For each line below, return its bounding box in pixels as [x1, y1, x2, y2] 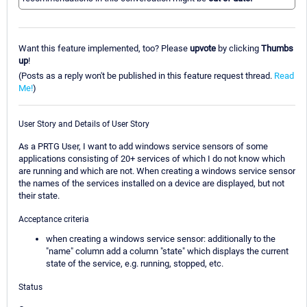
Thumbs [261, 42, 293, 53]
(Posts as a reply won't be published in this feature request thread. [19, 70, 274, 81]
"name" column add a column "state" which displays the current [46, 245, 288, 256]
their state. [19, 190, 60, 201]
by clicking [216, 42, 261, 53]
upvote [190, 42, 216, 53]
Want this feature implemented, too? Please [19, 42, 190, 53]
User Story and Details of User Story [19, 119, 149, 129]
